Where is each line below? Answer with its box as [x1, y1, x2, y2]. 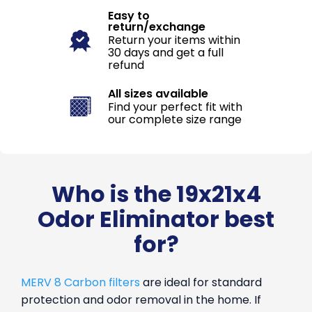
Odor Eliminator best [38, 203, 274, 235]
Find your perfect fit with [108, 99, 242, 115]
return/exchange [108, 19, 205, 35]
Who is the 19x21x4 [51, 178, 261, 210]
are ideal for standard [140, 274, 262, 290]
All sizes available [108, 86, 208, 102]
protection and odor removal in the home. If [21, 292, 261, 308]
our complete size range [108, 111, 242, 127]
